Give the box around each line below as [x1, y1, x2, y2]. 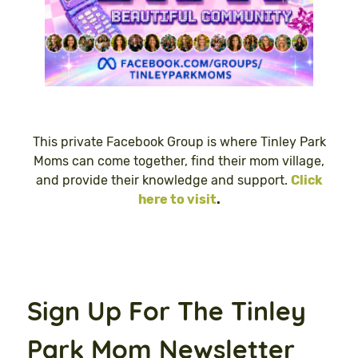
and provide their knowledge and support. [36, 173, 291, 188]
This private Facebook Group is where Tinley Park [32, 134, 326, 149]
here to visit [137, 192, 217, 207]
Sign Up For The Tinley [27, 294, 306, 327]
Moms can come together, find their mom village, [34, 153, 324, 169]
